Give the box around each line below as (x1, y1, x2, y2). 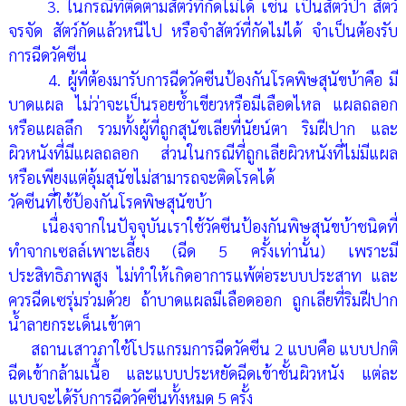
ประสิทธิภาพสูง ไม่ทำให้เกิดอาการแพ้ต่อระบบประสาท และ (7, 265, 399, 286)
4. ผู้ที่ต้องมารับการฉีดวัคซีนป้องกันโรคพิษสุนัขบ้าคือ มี (7, 69, 399, 91)
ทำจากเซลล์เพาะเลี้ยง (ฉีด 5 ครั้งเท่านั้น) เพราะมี (7, 240, 399, 262)
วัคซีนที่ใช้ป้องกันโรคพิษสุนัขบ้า (7, 191, 212, 213)
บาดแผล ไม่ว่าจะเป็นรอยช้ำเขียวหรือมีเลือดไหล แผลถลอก (7, 93, 399, 115)
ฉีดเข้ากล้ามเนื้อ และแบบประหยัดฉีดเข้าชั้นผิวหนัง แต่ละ (7, 362, 399, 384)
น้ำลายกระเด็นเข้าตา (7, 314, 140, 335)
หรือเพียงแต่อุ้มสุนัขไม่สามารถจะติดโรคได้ (7, 167, 275, 188)
